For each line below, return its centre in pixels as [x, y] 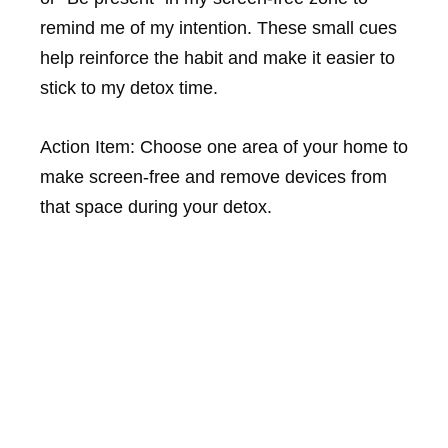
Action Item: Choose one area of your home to [224, 146]
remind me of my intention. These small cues [218, 28]
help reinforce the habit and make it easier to [217, 58]
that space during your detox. [156, 206]
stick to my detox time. [129, 88]
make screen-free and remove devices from [213, 176]
